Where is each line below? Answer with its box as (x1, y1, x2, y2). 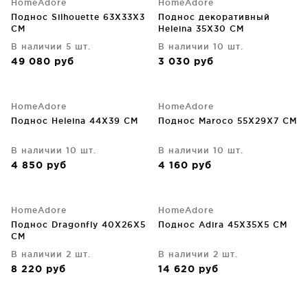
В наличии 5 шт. (11, 42, 91, 51)
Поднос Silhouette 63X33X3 (11, 12, 145, 21)
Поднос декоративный (158, 12, 270, 21)
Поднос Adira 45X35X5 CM (158, 220, 287, 229)
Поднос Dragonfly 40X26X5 (11, 220, 146, 229)
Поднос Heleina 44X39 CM (11, 116, 138, 125)
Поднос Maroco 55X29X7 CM (158, 116, 297, 125)
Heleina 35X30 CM (158, 24, 244, 33)
